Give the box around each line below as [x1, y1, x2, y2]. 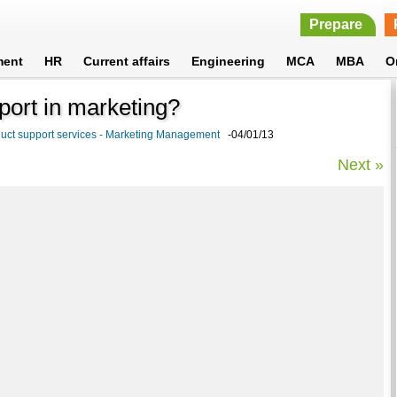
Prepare [308, 17, 362, 32]
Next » [338, 155, 385, 174]
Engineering [191, 54, 266, 68]
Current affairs [83, 54, 171, 68]
